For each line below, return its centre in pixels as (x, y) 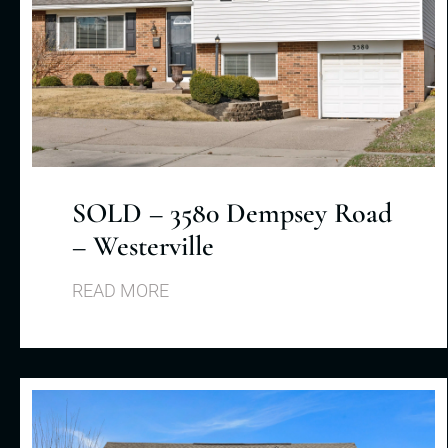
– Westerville (142, 245)
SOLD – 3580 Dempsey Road (231, 212)
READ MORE (120, 290)
